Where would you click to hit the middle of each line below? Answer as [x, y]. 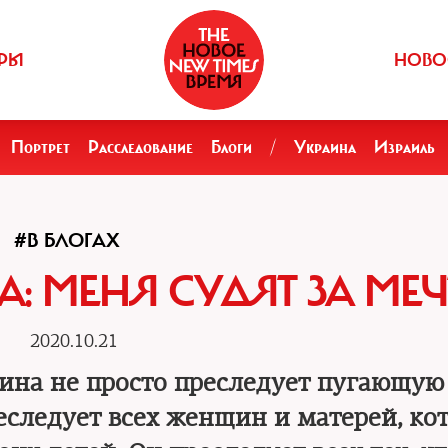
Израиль [404, 147]
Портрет [40, 147]
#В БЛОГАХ [66, 240]
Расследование [140, 147]
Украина [325, 147]
